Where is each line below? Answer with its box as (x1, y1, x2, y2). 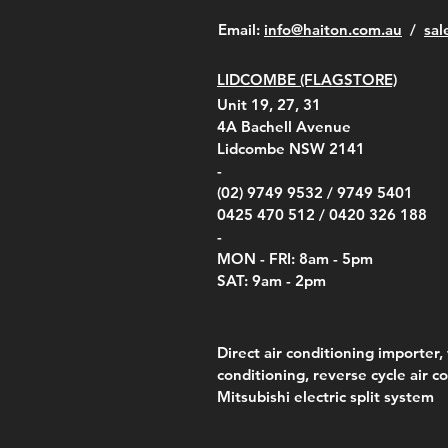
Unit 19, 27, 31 (217, 94, 321, 114)
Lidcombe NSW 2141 (217, 138, 365, 158)
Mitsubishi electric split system (217, 386, 434, 406)
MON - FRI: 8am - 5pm (217, 248, 373, 268)
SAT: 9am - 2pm (217, 270, 326, 290)
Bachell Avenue (241, 116, 351, 136)
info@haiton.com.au (264, 19, 402, 39)
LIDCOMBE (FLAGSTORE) (217, 69, 397, 89)
